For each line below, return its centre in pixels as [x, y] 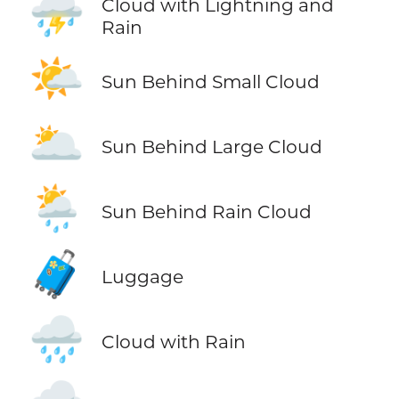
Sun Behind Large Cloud [212, 146]
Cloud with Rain [173, 342]
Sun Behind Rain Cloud [206, 211]
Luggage [142, 277]
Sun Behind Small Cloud [210, 81]
